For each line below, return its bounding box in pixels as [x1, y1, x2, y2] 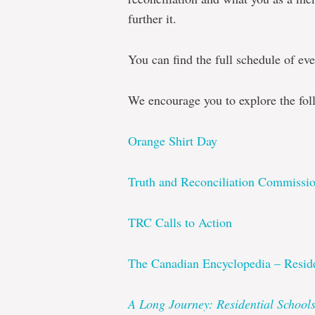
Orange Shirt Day [128, 131, 217, 149]
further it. [128, 9, 176, 27]
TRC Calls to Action [128, 213, 232, 231]
